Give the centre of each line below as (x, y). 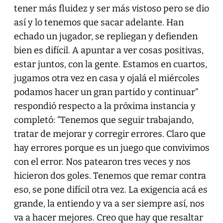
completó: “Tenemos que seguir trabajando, (104, 120)
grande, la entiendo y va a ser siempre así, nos (109, 203)
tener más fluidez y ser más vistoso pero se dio (111, 8)
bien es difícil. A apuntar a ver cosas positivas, (109, 50)
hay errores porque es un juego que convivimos (111, 148)
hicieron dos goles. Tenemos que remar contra (110, 175)
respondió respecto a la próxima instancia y (105, 106)
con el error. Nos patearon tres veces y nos (102, 162)
